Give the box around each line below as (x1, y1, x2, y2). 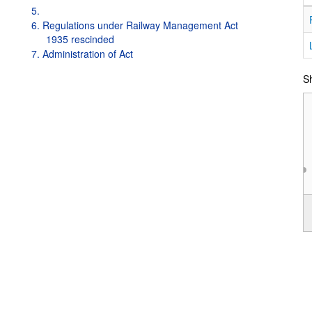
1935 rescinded (46, 32, 114, 46)
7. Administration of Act (31, 47, 133, 61)
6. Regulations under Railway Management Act (31, 18, 238, 32)
